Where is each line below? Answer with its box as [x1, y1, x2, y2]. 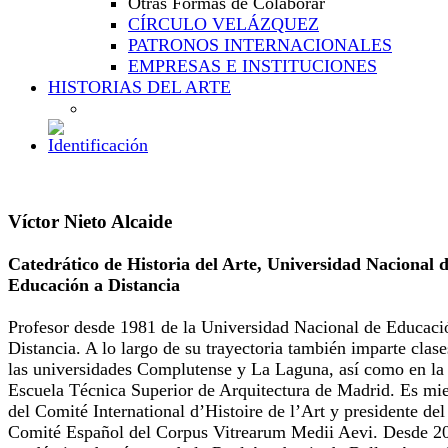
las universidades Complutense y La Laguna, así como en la [8, 359, 444, 380]
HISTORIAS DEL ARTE [48, 77, 231, 97]
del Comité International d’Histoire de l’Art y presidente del [8, 401, 445, 422]
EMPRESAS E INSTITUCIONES [128, 56, 377, 76]
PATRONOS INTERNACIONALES [128, 35, 392, 55]
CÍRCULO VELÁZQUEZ [128, 14, 319, 34]
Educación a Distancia [8, 274, 180, 295]
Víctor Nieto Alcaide [8, 210, 172, 232]
